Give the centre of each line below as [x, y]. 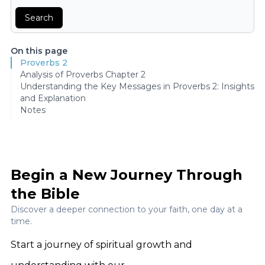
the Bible [45, 194]
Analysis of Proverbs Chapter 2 [83, 75]
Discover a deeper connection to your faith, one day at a [127, 210]
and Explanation [53, 98]
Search [39, 18]
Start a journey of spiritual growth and [101, 245]
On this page [39, 51]
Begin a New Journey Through [127, 175]
